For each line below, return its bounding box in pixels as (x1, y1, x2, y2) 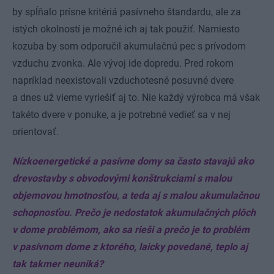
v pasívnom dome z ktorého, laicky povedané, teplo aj (12, 241, 248, 253)
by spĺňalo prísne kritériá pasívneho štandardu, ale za (12, 6, 241, 18)
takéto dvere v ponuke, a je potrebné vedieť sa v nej (12, 109, 231, 121)
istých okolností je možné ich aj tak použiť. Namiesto (12, 23, 240, 35)
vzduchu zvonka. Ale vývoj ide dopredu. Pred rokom (12, 57, 234, 70)
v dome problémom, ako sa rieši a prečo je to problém (12, 224, 250, 236)
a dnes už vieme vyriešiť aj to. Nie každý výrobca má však (12, 92, 260, 104)
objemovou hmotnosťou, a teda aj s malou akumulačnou (12, 190, 259, 202)
